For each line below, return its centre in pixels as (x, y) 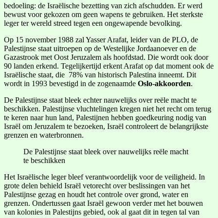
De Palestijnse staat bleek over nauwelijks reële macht (106, 152)
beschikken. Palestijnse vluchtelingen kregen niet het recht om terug (108, 109)
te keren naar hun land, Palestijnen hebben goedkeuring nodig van (105, 118)
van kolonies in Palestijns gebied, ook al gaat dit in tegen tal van (102, 212)
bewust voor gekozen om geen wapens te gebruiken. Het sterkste (103, 15)
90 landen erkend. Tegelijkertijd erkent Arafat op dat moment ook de (109, 66)
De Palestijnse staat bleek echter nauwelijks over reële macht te (100, 100)
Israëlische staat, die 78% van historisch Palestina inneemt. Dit (100, 75)
